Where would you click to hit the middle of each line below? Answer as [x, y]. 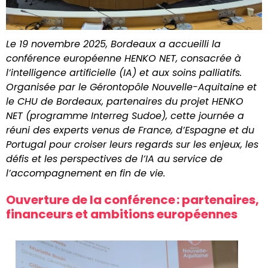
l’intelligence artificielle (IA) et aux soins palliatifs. [124, 72]
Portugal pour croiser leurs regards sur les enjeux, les [132, 144]
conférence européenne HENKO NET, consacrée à [124, 58]
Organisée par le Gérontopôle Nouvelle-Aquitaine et [131, 87]
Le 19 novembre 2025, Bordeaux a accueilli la [113, 44]
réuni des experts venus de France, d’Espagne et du [130, 130]
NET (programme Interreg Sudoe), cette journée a [125, 115]
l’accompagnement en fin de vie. [86, 173]
